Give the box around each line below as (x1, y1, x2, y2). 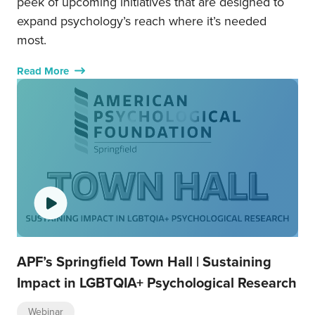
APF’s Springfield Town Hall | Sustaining (17, 250, 271, 271)
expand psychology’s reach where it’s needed (17, 11, 266, 30)
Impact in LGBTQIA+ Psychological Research (17, 271, 297, 292)
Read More (17, 63, 69, 79)
